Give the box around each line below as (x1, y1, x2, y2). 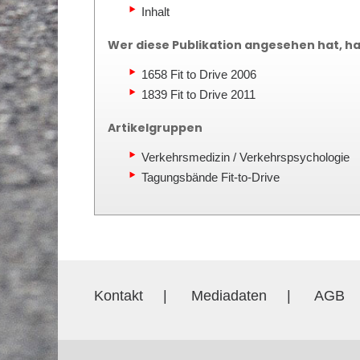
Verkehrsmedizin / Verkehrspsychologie (141, 150, 350, 164)
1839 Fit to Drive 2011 (141, 88, 256, 101)
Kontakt (94, 288, 143, 304)
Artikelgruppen (108, 120, 202, 136)
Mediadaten (191, 288, 267, 304)
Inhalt (141, 5, 170, 18)
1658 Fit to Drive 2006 (141, 67, 256, 81)
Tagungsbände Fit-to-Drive (141, 170, 280, 184)
